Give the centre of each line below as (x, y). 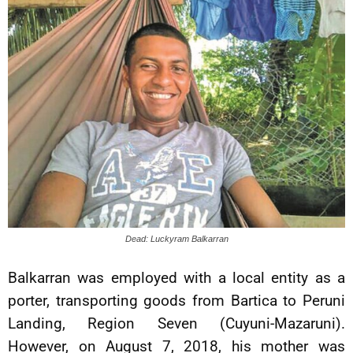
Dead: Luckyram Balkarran (176, 239)
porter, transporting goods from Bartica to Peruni (176, 301)
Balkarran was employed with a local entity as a (176, 278)
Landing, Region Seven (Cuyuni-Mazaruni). (176, 323)
